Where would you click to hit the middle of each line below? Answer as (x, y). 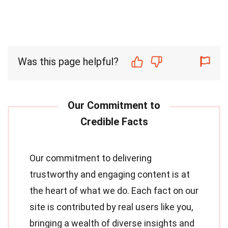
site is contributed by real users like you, (111, 207)
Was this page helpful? (68, 61)
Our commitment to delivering (91, 158)
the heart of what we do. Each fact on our (114, 190)
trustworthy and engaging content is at (110, 174)
